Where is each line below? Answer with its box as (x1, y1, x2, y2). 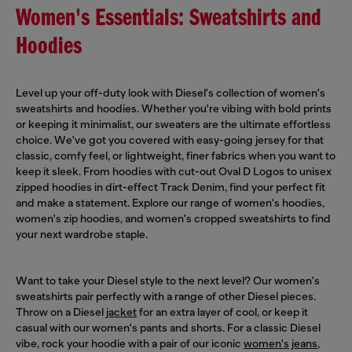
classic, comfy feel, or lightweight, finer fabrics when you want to (16, 148, 335, 162)
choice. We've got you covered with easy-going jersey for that (16, 133, 324, 146)
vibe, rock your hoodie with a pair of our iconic (16, 336, 244, 350)
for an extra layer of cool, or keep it (137, 305, 308, 318)
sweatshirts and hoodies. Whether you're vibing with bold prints (16, 101, 332, 115)
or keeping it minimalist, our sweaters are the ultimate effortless (16, 117, 331, 130)
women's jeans (244, 336, 317, 350)
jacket (106, 305, 137, 318)
